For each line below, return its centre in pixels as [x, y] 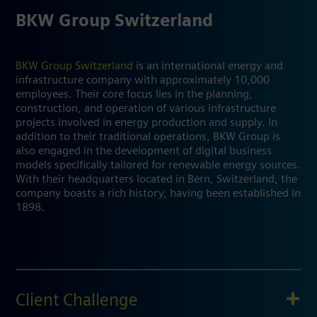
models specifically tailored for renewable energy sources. [158, 165]
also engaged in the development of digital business [144, 151]
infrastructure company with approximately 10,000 [143, 80]
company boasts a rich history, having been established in [158, 194]
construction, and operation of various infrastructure [146, 109]
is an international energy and [208, 66]
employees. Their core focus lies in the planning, [134, 94]
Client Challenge [77, 301]
